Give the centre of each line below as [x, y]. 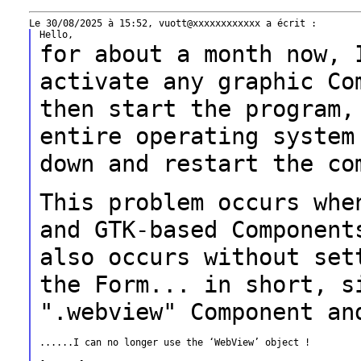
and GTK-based [135, 230]
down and [101, 164]
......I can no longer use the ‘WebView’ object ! [174, 342]
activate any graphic [183, 81]
